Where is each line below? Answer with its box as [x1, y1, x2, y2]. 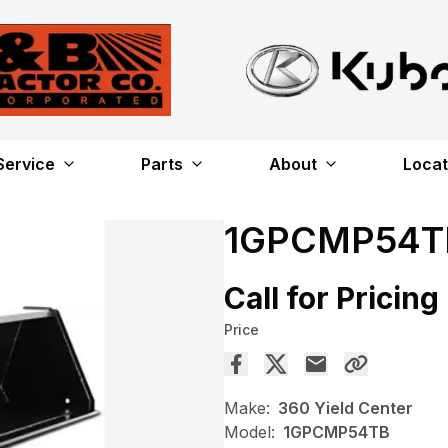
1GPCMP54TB [283, 422, 390, 443]
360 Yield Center [278, 398, 413, 419]
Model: [224, 422, 275, 443]
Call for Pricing [224, 280, 439, 317]
